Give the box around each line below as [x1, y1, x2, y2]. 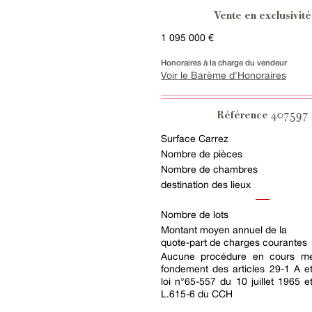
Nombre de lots [161, 209, 228, 220]
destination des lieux [161, 179, 251, 190]
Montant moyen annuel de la [161, 224, 287, 235]
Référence [217, 111, 272, 121]
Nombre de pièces [161, 148, 242, 159]
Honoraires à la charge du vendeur [161, 58, 287, 67]
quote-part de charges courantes [161, 237, 307, 248]
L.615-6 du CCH [161, 288, 233, 299]
